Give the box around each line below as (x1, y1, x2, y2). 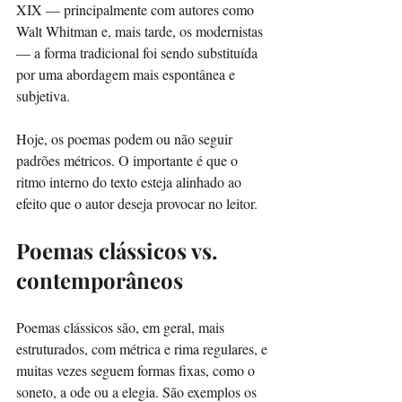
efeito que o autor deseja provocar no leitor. (16, 193, 258, 213)
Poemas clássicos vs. (16, 235, 223, 265)
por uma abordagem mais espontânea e (16, 64, 239, 83)
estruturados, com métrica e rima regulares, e (16, 338, 271, 358)
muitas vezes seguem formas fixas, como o (16, 360, 258, 380)
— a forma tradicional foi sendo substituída (16, 42, 261, 62)
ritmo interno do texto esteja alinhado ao (16, 171, 245, 191)
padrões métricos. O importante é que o (16, 150, 241, 170)
